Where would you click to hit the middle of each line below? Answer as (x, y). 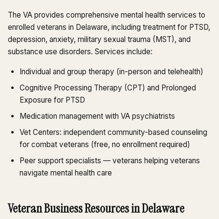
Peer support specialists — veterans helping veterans (110, 160)
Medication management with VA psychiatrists (97, 116)
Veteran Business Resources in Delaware (96, 208)
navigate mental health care (66, 173)
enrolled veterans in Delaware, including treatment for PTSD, (109, 27)
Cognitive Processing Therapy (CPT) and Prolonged (108, 88)
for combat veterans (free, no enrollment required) (105, 144)
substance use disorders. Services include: (80, 51)
